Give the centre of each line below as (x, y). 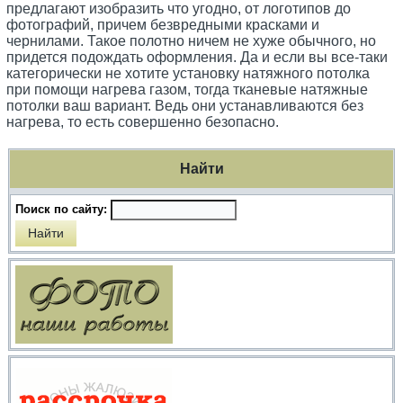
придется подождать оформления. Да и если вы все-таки (197, 58)
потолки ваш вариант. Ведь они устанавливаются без (185, 106)
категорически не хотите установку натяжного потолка (188, 74)
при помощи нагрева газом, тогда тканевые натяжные (188, 90)
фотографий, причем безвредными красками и (163, 25)
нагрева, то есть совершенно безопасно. (143, 122)
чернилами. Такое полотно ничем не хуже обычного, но (192, 41)
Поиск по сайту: (63, 210)
